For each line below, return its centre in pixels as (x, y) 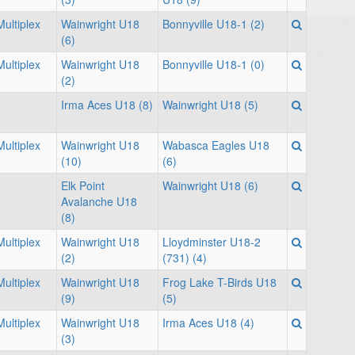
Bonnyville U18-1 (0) (214, 64)
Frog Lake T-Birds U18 (219, 282)
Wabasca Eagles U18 (216, 145)
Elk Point (83, 185)
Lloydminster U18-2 (212, 242)
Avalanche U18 (99, 201)
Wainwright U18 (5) (210, 105)
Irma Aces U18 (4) (208, 323)
